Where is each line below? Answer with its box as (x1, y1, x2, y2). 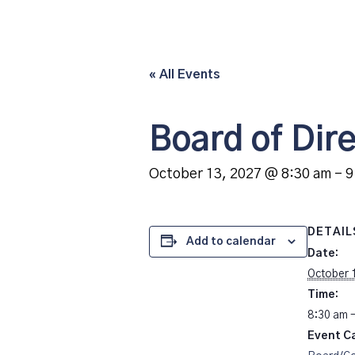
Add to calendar (186, 236, 276, 247)
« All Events (149, 68, 220, 81)
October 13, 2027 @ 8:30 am (149, 167, 331, 181)
